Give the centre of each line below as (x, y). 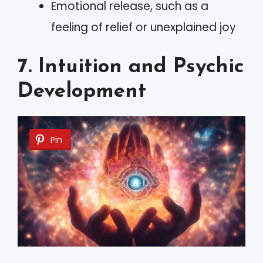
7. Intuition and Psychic (131, 67)
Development (82, 92)
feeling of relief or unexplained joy (144, 28)
